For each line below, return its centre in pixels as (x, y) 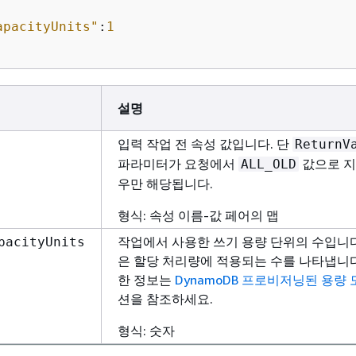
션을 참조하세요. (165, 298)
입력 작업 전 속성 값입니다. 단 (205, 143)
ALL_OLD (269, 164)
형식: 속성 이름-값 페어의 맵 (198, 215)
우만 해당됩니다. (165, 183)
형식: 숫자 (146, 330)
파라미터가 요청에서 (178, 163)
